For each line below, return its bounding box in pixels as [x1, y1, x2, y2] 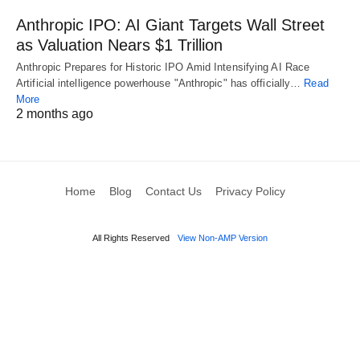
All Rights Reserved [92, 232, 170, 243]
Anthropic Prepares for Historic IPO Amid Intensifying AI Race [16, 60, 310, 73]
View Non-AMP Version [178, 232, 268, 243]
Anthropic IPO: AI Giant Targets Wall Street [16, 15, 325, 34]
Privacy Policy [215, 184, 285, 198]
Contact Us [145, 184, 202, 198]
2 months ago [16, 106, 93, 121]
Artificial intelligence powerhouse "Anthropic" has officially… [16, 76, 305, 89]
